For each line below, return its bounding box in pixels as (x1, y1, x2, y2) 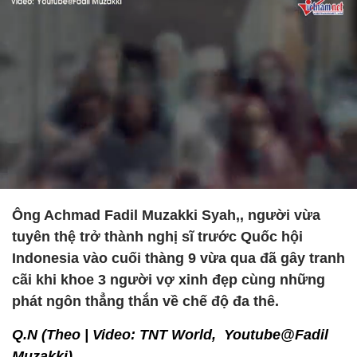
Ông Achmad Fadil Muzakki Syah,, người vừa (12, 207, 320, 223)
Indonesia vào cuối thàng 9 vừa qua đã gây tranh (12, 250, 345, 266)
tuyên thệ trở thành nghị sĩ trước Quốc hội (12, 229, 303, 245)
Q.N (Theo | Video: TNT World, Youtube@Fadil (12, 327, 328, 343)
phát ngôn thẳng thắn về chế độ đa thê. (12, 293, 279, 309)
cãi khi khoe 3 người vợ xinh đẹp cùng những (12, 272, 325, 288)
